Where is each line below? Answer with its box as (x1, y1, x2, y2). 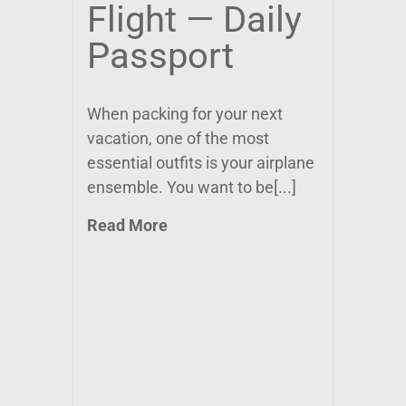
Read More (87, 216, 168, 235)
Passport (87, 34, 234, 77)
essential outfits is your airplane (87, 153, 314, 172)
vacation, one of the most (87, 129, 269, 148)
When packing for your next (87, 104, 283, 123)
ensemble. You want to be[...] (87, 178, 296, 197)
